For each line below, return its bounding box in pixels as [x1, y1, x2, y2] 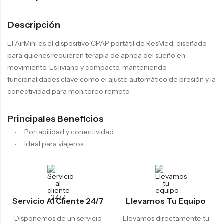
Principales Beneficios [7, 113, 104, 124]
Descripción [7, 19, 60, 30]
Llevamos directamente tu [122, 213, 209, 223]
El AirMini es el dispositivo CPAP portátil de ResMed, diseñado [7, 38, 207, 48]
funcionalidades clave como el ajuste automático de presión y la [7, 74, 216, 84]
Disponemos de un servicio [14, 213, 102, 223]
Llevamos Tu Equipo [126, 195, 206, 206]
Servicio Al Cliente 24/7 [12, 195, 104, 206]
